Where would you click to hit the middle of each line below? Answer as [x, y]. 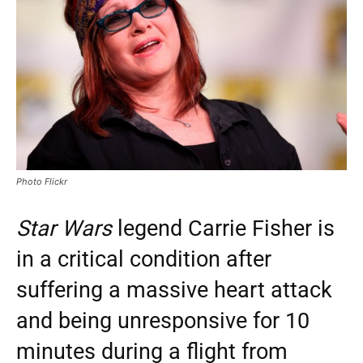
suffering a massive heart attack [174, 290]
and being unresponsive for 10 [163, 320]
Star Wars [64, 228]
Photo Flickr [42, 181]
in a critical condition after [144, 259]
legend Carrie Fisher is [223, 228]
